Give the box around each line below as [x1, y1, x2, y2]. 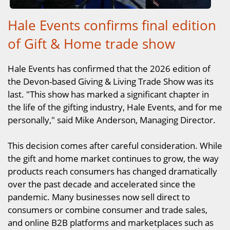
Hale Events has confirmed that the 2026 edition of [8, 62, 210, 74]
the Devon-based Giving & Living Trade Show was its [8, 74, 214, 87]
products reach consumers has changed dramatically [8, 164, 217, 177]
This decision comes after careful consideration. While [8, 139, 222, 151]
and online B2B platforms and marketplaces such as [8, 216, 214, 228]
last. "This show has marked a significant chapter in [8, 87, 209, 100]
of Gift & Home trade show [8, 34, 175, 53]
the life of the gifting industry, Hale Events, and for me [8, 100, 222, 113]
